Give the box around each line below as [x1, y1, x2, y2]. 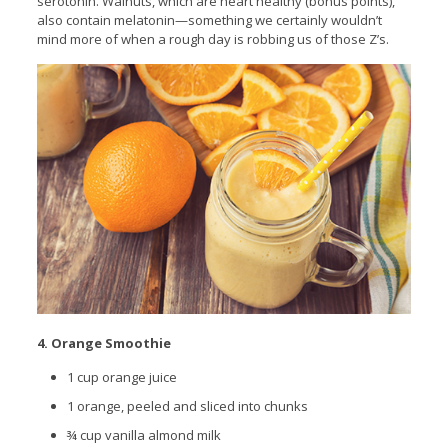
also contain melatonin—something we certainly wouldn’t [36, 10, 382, 29]
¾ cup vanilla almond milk [66, 425, 224, 444]
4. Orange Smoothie [36, 333, 171, 352]
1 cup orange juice [66, 367, 177, 386]
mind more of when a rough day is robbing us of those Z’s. [36, 29, 389, 48]
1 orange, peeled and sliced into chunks [66, 396, 308, 415]
